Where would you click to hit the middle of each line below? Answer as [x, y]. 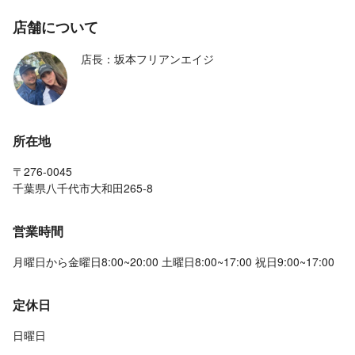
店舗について [55, 27]
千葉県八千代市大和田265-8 [83, 188]
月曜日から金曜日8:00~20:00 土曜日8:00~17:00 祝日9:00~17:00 [174, 262]
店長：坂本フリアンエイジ [147, 59]
